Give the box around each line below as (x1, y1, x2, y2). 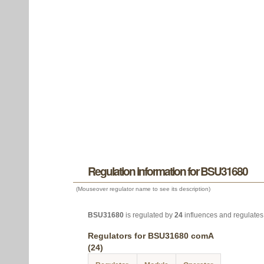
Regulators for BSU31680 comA (88, 231, 213, 240)
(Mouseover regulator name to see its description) (76, 186, 210, 192)
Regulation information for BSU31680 (88, 163, 247, 179)
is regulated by (124, 211, 174, 219)
